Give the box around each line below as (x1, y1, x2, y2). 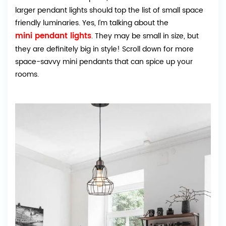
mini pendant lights (15, 30, 91, 43)
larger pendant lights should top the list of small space (15, 5, 203, 17)
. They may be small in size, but (91, 30, 199, 42)
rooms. (15, 69, 39, 81)
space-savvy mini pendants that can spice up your (15, 56, 193, 68)
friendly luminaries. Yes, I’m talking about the (15, 17, 168, 29)
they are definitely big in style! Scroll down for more (15, 43, 194, 55)
